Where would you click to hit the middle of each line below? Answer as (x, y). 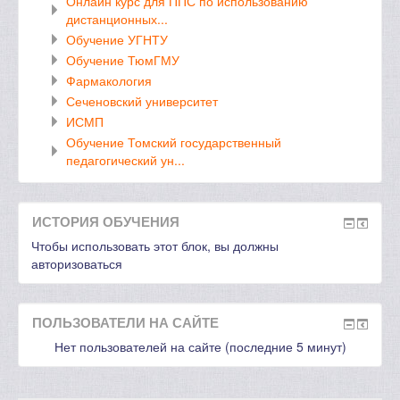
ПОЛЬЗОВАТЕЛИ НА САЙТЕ (125, 322)
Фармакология (109, 80)
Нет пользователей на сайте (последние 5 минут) (200, 346)
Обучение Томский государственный (174, 142)
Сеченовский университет (142, 101)
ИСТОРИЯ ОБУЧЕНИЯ (106, 221)
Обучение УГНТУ (117, 39)
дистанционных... (117, 19)
